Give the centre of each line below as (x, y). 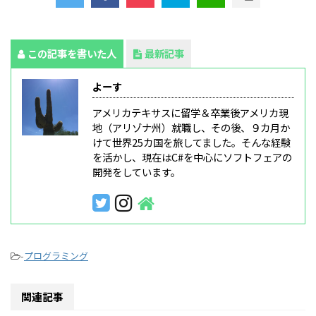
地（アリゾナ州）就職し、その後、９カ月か (191, 128)
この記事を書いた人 (72, 54)
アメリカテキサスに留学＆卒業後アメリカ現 (190, 113)
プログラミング (56, 256)
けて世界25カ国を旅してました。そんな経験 (192, 142)
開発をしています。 (136, 172)
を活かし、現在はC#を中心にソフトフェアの (192, 157)
